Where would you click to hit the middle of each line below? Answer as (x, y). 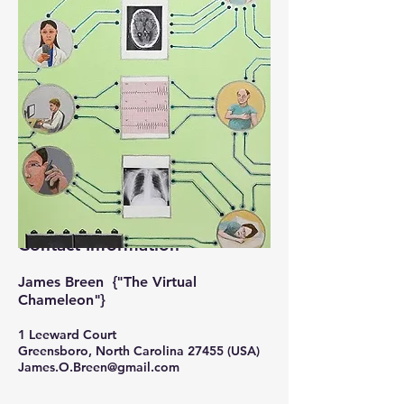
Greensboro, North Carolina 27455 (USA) (139, 351)
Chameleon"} (61, 300)
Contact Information (99, 245)
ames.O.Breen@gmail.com (102, 367)
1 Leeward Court (67, 335)
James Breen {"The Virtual (107, 282)
